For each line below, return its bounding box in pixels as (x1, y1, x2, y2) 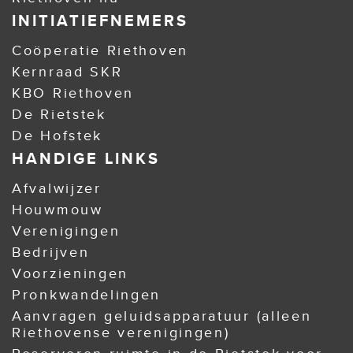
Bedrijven (12, 244, 90, 260)
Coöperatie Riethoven (12, 43, 189, 58)
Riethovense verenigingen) (12, 325, 230, 340)
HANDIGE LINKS (12, 150, 160, 167)
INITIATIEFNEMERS (12, 12, 188, 29)
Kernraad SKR (12, 64, 123, 80)
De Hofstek (12, 128, 102, 143)
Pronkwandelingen (12, 287, 162, 303)
